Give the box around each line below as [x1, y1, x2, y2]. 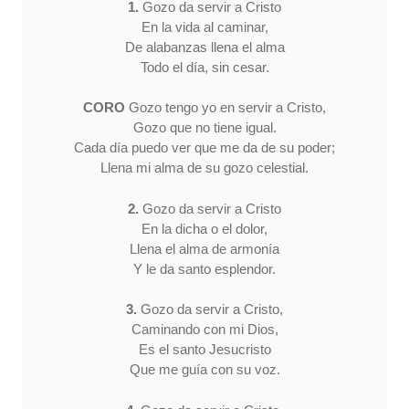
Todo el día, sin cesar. [140, 58, 269, 75]
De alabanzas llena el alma [124, 38, 285, 55]
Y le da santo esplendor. [133, 260, 276, 277]
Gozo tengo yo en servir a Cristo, [125, 100, 326, 116]
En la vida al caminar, [141, 18, 268, 35]
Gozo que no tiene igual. [132, 120, 277, 136]
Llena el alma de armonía [130, 240, 279, 257]
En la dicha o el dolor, [142, 220, 267, 236]
